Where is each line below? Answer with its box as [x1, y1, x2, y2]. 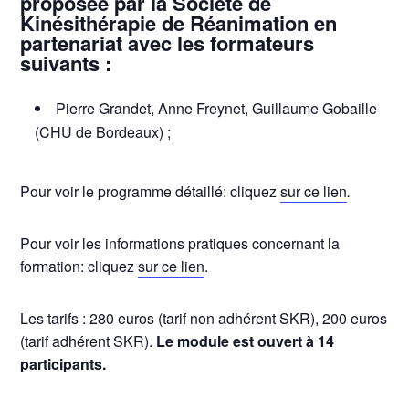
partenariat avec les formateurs [20, 27, 315, 58]
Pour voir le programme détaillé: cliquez [20, 181, 281, 203]
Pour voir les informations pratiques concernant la [20, 233, 341, 255]
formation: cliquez [20, 256, 139, 278]
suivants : [20, 47, 112, 78]
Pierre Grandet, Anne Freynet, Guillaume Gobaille [56, 98, 378, 120]
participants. [20, 353, 107, 375]
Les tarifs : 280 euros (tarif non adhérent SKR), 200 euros [20, 308, 388, 330]
